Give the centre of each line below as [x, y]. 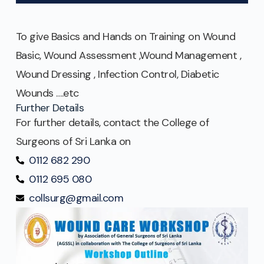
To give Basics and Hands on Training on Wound [126, 37]
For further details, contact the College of [112, 123]
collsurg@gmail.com [76, 198]
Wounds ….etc [47, 93]
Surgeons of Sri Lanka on [75, 142]
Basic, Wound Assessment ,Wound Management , [128, 56]
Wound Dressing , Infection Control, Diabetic [117, 75]
